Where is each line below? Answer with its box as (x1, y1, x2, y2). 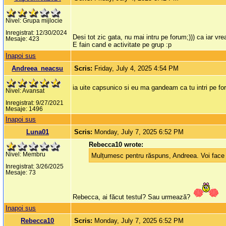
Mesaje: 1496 (6, 106, 43, 112)
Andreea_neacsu (12, 65, 64, 73)
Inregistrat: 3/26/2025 (6, 163, 64, 170)
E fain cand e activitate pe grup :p (73, 41, 172, 49)
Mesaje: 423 (6, 36, 40, 42)
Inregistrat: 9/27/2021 (6, 100, 64, 106)
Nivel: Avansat (6, 88, 45, 94)
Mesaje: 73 (6, 169, 36, 176)
